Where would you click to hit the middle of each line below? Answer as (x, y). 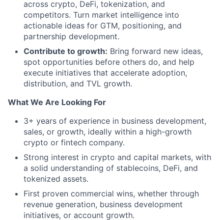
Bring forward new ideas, (155, 51)
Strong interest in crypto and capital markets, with (117, 157)
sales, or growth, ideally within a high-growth (108, 132)
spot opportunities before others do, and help (109, 62)
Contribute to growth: (66, 51)
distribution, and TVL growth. (78, 83)
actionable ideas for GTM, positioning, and (103, 26)
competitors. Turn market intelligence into (101, 15)
